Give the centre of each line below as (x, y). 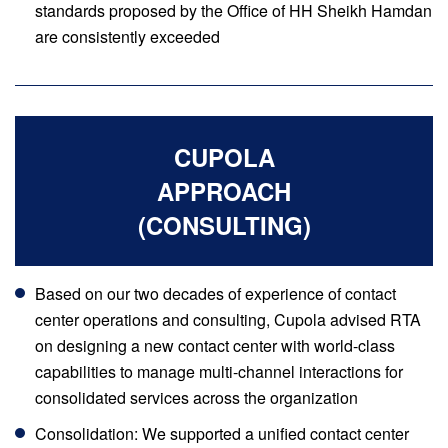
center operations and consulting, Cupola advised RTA (228, 319)
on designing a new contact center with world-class (215, 345)
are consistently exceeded (127, 36)
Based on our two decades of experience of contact (215, 293)
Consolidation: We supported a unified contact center (222, 433)
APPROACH (224, 191)
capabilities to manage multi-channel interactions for (219, 371)
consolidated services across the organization (196, 397)
